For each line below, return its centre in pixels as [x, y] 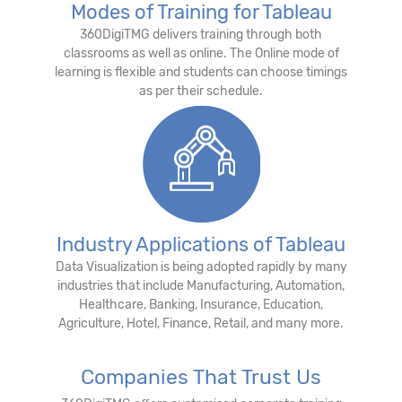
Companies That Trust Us [201, 376]
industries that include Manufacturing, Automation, [201, 285]
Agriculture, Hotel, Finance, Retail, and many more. [201, 323]
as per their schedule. [201, 91]
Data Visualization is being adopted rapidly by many [201, 267]
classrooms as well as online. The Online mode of [201, 53]
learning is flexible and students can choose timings [201, 72]
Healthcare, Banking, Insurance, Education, [201, 304]
